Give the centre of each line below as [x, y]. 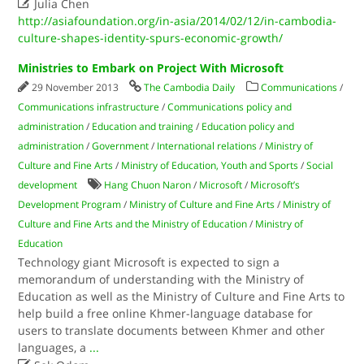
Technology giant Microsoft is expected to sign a [149, 262]
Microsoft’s [275, 185]
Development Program [70, 204]
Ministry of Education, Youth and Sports [210, 165]
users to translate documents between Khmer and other [172, 330]
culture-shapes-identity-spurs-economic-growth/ [151, 38]
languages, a [54, 347]
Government [121, 146]
